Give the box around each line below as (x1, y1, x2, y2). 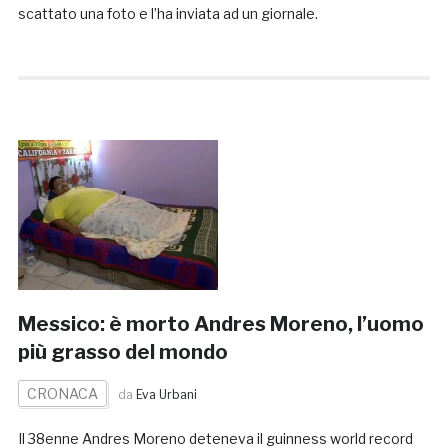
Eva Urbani (135, 387, 197, 403)
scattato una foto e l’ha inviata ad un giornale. (17, 5, 318, 23)
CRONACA (26, 385, 98, 403)
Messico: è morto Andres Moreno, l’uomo (17, 312, 424, 337)
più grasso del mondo (17, 340, 228, 365)
